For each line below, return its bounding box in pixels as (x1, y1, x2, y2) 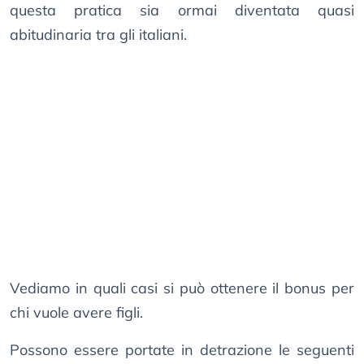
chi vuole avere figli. (10, 303, 143, 323)
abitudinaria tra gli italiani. (10, 25, 187, 45)
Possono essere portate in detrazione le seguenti (10, 340, 354, 360)
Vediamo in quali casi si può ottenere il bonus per (10, 279, 354, 298)
